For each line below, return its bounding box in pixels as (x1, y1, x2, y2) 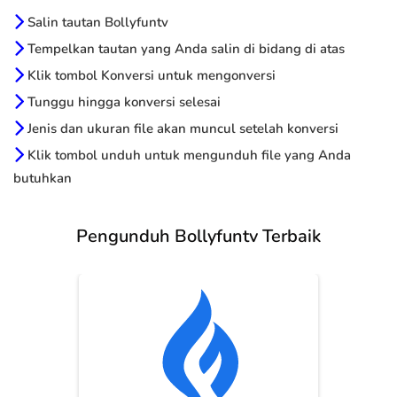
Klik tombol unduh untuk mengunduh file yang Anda (24, 146, 351, 165)
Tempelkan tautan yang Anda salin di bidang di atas (24, 40, 345, 58)
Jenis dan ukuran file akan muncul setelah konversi (24, 120, 339, 138)
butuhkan (13, 169, 72, 188)
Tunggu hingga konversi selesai (24, 93, 221, 112)
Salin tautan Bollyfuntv (24, 13, 168, 32)
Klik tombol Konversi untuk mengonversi (24, 66, 276, 85)
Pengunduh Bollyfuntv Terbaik (76, 224, 321, 249)
